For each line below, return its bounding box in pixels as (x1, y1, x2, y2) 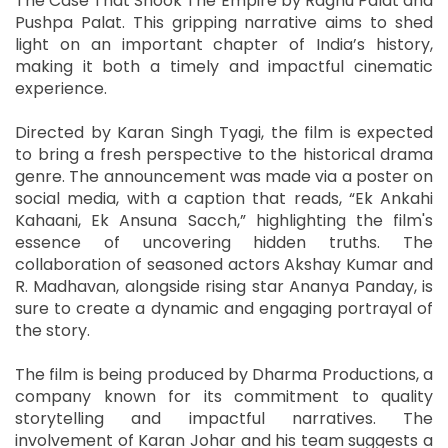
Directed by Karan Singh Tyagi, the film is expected (15, 121, 433, 145)
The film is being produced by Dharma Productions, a (15, 363, 433, 387)
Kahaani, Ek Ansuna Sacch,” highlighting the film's (15, 209, 433, 233)
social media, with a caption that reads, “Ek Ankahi (15, 187, 433, 211)
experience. (15, 77, 107, 101)
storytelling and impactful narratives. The (15, 407, 433, 431)
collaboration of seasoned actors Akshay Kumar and (15, 253, 433, 277)
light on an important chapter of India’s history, (15, 33, 433, 57)
